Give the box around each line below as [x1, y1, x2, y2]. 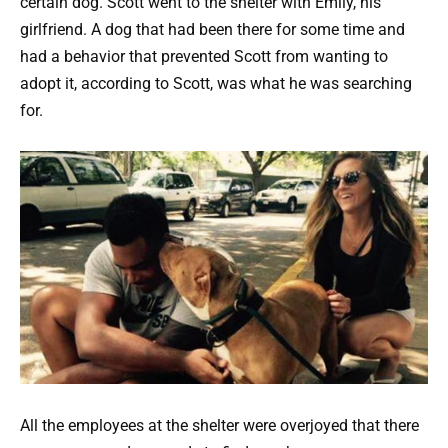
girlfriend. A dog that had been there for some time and [20, 19, 405, 39]
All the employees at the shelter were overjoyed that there [20, 415, 419, 435]
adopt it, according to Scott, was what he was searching [20, 73, 412, 93]
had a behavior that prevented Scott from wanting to [20, 46, 388, 66]
